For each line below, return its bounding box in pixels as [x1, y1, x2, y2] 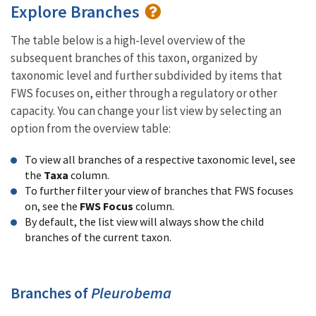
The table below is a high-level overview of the [11, 32, 245, 48]
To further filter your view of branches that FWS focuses [25, 183, 293, 197]
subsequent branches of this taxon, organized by [11, 50, 257, 66]
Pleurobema [91, 283, 171, 303]
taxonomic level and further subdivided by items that [11, 68, 282, 83]
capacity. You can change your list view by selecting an [11, 103, 281, 119]
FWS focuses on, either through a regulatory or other [11, 85, 277, 101]
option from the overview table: [11, 121, 171, 136]
